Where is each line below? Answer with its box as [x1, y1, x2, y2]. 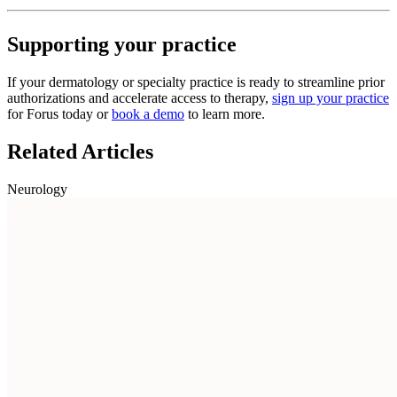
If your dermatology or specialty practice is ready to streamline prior [7, 74, 385, 90]
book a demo [112, 106, 184, 122]
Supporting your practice [7, 33, 237, 57]
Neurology [7, 182, 67, 198]
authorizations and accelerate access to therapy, [7, 90, 272, 106]
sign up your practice [272, 90, 389, 106]
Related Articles [7, 140, 153, 164]
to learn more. [184, 106, 265, 122]
